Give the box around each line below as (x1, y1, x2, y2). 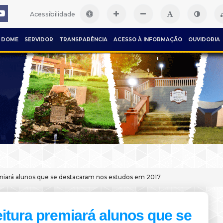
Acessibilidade (29, 10, 75, 18)
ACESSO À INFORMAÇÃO (113, 36, 182, 43)
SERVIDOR (24, 36, 53, 43)
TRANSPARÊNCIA (59, 36, 108, 43)
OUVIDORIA (188, 36, 220, 43)
